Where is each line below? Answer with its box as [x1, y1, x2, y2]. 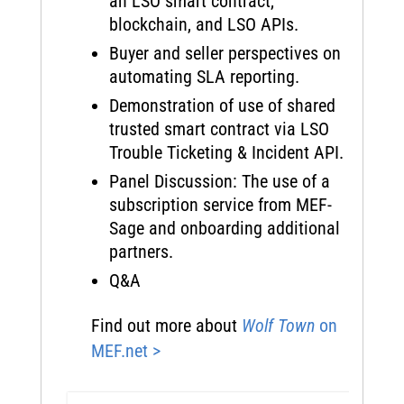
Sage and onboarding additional [108, 217, 340, 239]
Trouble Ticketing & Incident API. [108, 142, 344, 163]
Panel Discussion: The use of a [108, 170, 330, 192]
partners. [108, 241, 173, 262]
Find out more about [90, 315, 242, 336]
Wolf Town [241, 315, 315, 336]
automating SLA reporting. [108, 66, 299, 87]
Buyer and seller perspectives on [108, 42, 341, 64]
